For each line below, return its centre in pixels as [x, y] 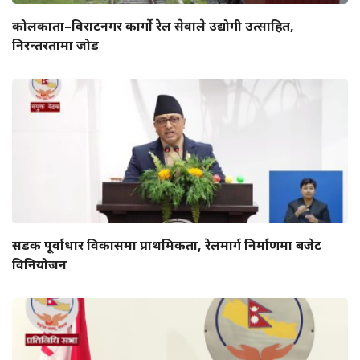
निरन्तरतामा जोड [55, 45]
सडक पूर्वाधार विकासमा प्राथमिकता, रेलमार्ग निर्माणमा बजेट [167, 245]
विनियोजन [39, 264]
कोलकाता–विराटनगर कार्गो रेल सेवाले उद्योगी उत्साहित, [153, 26]
